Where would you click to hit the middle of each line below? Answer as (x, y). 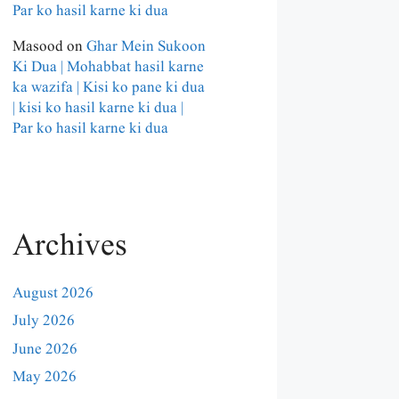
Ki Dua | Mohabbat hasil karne (108, 67)
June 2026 (45, 349)
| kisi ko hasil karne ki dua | (98, 108)
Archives (70, 246)
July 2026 (44, 322)
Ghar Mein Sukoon (146, 46)
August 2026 (53, 293)
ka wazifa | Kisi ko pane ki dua (109, 87)
